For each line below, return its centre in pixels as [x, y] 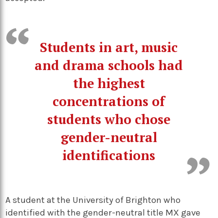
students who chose [109, 119]
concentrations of [109, 101]
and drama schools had [109, 65]
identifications [109, 155]
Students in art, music [109, 47]
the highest [109, 83]
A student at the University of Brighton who [93, 200]
